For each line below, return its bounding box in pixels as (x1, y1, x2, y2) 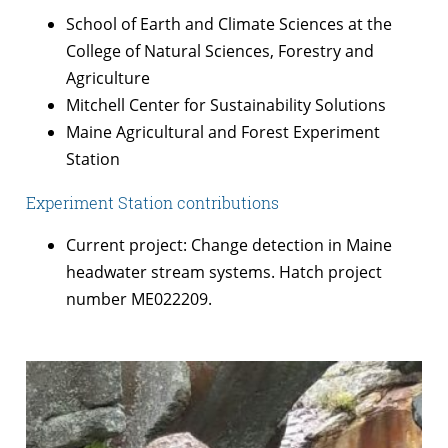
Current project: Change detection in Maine (66, 233, 392, 256)
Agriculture (66, 66, 150, 89)
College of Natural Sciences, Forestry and (66, 39, 374, 62)
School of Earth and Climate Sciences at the (66, 12, 392, 35)
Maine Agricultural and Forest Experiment (66, 120, 380, 143)
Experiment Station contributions (26, 191, 279, 213)
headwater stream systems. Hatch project (66, 260, 382, 283)
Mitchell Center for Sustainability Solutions (66, 93, 386, 116)
